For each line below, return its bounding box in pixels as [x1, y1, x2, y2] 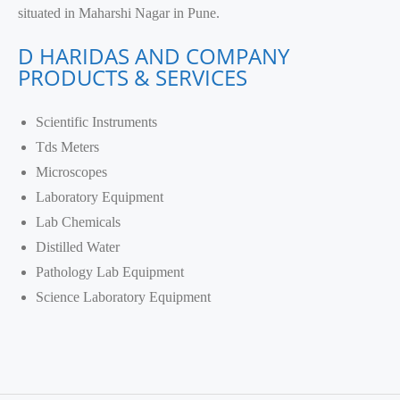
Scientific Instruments [36, 114, 157, 130]
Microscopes [36, 164, 107, 180]
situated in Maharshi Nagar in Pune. [18, 5, 220, 21]
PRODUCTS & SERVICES [18, 62, 253, 93]
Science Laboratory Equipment [36, 289, 211, 305]
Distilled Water [36, 239, 120, 255]
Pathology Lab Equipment [36, 264, 184, 280]
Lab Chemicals [36, 214, 121, 230]
